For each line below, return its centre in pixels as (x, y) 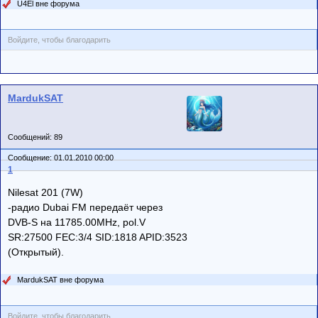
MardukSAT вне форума (60, 279)
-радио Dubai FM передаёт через (85, 207)
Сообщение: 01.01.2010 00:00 (62, 157)
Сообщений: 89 (35, 137)
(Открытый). (36, 252)
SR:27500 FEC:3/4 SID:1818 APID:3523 (98, 237)
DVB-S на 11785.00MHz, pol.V (77, 222)
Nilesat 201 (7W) (45, 192)
